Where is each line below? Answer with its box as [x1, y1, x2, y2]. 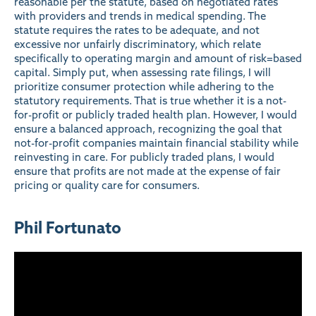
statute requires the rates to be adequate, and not [14, 23, 260, 37]
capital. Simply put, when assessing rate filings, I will [14, 66, 271, 80]
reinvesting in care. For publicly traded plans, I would [14, 150, 274, 164]
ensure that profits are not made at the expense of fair [14, 164, 281, 178]
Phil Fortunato [14, 217, 121, 238]
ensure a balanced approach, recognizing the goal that [14, 122, 282, 136]
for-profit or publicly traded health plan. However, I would [14, 108, 297, 122]
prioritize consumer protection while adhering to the [14, 80, 274, 94]
